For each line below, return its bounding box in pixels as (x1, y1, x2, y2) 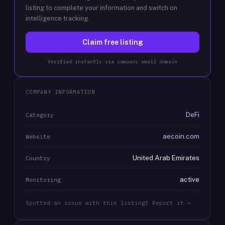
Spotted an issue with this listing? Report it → (26, 199, 191, 206)
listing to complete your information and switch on (26, 4, 177, 12)
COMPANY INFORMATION (26, 88, 95, 95)
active (180, 175, 199, 183)
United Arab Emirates (133, 154, 199, 162)
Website (26, 133, 50, 140)
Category (26, 111, 54, 119)
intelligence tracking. (26, 15, 89, 22)
